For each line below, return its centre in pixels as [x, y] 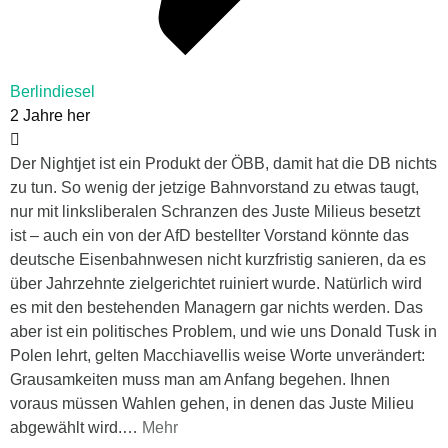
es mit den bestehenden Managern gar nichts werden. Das [216, 308]
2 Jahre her [50, 116]
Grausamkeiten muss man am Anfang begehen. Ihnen [200, 380]
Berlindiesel [52, 92]
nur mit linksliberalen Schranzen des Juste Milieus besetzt [215, 212]
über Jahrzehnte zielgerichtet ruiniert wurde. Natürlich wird [216, 284]
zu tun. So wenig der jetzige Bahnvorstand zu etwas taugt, [214, 188]
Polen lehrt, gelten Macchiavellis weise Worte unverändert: [217, 356]
